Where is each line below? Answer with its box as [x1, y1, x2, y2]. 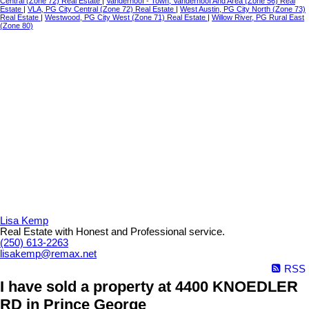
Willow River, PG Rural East [212, 13, 304, 22]
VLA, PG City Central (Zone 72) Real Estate [28, 5, 176, 14]
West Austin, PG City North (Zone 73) [180, 5, 306, 14]
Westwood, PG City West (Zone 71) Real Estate [45, 13, 208, 22]
